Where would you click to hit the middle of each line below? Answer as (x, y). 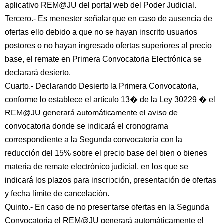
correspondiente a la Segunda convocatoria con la (94, 140)
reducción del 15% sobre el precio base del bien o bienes (106, 153)
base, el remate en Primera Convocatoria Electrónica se (103, 59)
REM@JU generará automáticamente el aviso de (91, 113)
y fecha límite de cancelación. (57, 193)
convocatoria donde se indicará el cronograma (87, 126)
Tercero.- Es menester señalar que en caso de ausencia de (109, 19)
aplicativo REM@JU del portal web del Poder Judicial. (101, 5)
